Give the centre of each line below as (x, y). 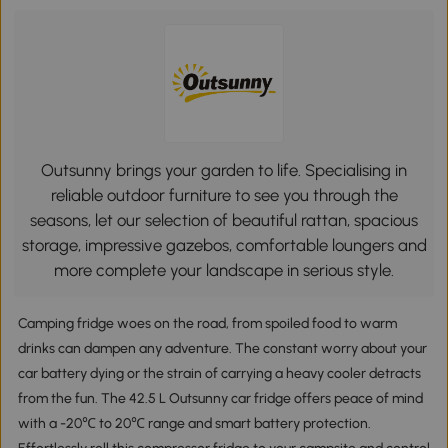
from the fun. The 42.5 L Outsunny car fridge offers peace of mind (220, 399)
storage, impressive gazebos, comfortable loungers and (224, 244)
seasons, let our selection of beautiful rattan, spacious (224, 219)
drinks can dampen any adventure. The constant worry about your (222, 349)
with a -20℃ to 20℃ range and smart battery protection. (194, 424)
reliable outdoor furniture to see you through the (224, 194)
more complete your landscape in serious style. (224, 269)
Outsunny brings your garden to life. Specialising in (224, 169)
